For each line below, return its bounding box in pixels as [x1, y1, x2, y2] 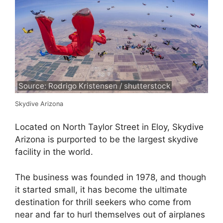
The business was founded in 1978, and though [15, 172, 206, 182]
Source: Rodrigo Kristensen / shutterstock [18, 81, 171, 91]
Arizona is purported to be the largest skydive [15, 134, 198, 145]
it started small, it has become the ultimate [15, 184, 187, 195]
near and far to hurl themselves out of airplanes [15, 209, 205, 220]
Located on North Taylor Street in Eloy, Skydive [15, 122, 204, 132]
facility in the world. [15, 147, 93, 157]
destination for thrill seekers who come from [15, 197, 191, 207]
